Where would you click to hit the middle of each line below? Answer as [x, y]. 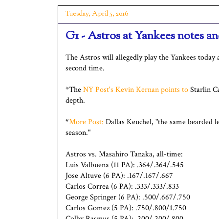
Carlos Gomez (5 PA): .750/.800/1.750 [126, 208]
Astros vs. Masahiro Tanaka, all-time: [124, 154]
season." [78, 132]
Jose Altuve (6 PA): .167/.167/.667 [119, 175]
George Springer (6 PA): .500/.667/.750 [128, 197]
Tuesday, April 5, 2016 [97, 14]
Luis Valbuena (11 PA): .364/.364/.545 [125, 165]
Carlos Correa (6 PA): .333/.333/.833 [122, 186]
